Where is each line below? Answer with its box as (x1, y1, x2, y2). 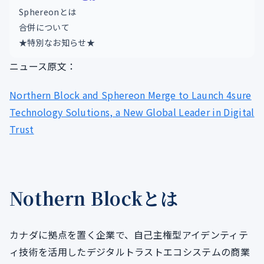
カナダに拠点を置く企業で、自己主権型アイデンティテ (9, 227, 249, 242)
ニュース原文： (9, 59, 77, 73)
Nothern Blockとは (9, 185, 179, 211)
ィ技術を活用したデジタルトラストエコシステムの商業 (9, 245, 250, 259)
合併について (19, 21, 70, 33)
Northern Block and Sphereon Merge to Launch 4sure (9, 88, 252, 102)
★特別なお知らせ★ (19, 37, 95, 48)
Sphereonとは (19, 6, 77, 18)
